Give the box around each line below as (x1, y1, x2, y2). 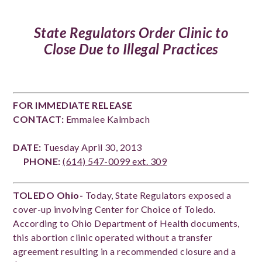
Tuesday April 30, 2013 (43, 142, 213, 153)
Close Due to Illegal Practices (44, 40, 218, 57)
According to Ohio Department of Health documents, (13, 218, 240, 229)
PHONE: (23, 156, 61, 167)
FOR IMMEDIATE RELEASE (13, 99, 235, 111)
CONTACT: (13, 113, 64, 125)
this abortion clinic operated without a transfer (13, 232, 213, 243)
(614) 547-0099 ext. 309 (63, 156, 167, 167)
